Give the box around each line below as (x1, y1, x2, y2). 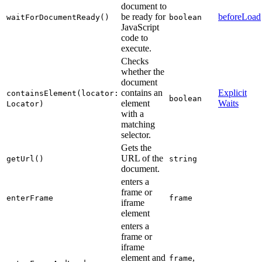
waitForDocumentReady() (6, 12, 109, 22)
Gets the (121, 142, 151, 153)
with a (121, 108, 144, 119)
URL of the (121, 153, 163, 163)
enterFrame (6, 193, 53, 202)
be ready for (121, 11, 166, 22)
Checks (121, 56, 149, 66)
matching (121, 119, 155, 129)
